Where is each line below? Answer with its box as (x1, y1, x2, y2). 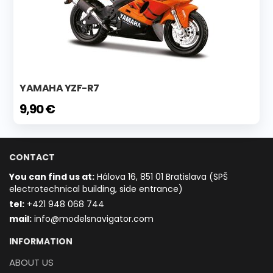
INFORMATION (9, 235, 73, 247)
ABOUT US (9, 255, 54, 269)
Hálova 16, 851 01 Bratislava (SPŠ (94, 170, 228, 183)
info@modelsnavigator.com (32, 213, 154, 225)
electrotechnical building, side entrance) (9, 182, 183, 195)
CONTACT (9, 151, 55, 163)
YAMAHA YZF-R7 (19, 80, 99, 95)
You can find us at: (9, 170, 94, 183)
